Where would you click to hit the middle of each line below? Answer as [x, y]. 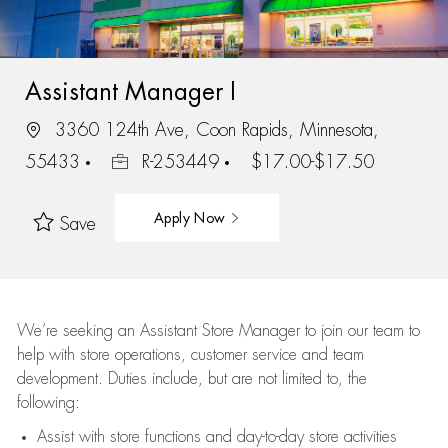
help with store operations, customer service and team [190, 355]
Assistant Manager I [130, 91]
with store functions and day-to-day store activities [235, 437]
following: [48, 403]
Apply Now [191, 217]
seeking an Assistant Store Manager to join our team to [238, 331]
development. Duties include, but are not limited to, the [191, 379]
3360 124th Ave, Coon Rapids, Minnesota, [213, 129]
